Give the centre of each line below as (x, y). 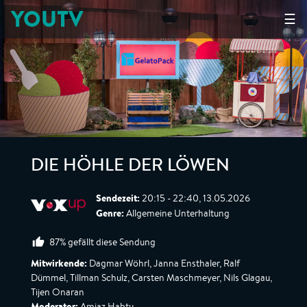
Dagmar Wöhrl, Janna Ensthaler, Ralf (163, 263)
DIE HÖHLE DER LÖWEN (130, 167)
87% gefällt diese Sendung (102, 242)
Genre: (110, 213)
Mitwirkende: (59, 263)
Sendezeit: (118, 198)
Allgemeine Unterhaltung (177, 213)
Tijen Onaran (58, 292)
